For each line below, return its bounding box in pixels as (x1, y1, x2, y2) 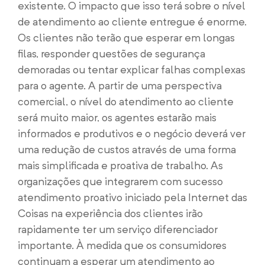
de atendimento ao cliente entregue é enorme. (18, 15, 247, 28)
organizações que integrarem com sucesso (18, 175, 223, 188)
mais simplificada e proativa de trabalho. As (18, 159, 223, 172)
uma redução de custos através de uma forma (18, 143, 236, 156)
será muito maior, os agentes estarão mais (18, 111, 216, 124)
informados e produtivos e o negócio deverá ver (18, 127, 245, 140)
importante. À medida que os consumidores (18, 239, 227, 251)
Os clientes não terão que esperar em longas (18, 31, 235, 44)
